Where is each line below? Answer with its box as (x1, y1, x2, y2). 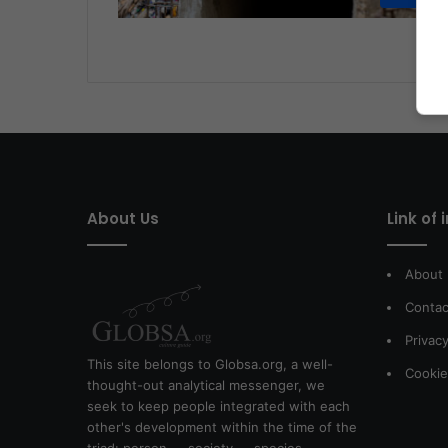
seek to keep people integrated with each (87, 398, 350, 415)
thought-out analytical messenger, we (87, 377, 325, 394)
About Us (87, 208, 159, 230)
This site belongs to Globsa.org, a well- (87, 356, 333, 373)
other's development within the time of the (87, 419, 357, 436)
